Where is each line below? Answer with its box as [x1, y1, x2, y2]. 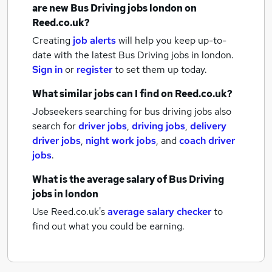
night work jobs [86, 134, 156, 147]
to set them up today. [115, 63, 207, 76]
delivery [190, 120, 226, 132]
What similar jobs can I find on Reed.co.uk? [32, 87, 233, 100]
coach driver [179, 134, 235, 147]
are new [32, 2, 70, 15]
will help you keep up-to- [118, 34, 226, 47]
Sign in [32, 63, 63, 76]
